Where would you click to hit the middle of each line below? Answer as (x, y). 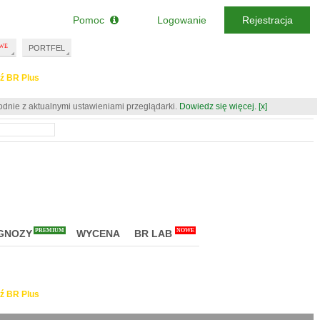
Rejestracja (267, 20)
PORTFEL (47, 48)
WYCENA (98, 234)
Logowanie (181, 20)
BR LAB (153, 234)
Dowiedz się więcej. (218, 106)
